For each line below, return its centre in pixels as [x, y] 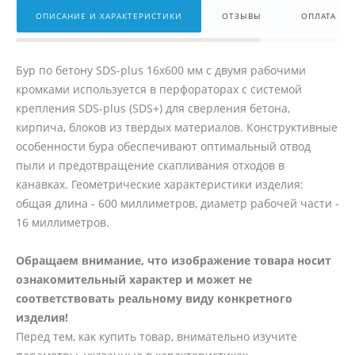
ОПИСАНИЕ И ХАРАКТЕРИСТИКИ [109, 16]
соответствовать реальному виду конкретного [154, 299]
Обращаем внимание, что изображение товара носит [174, 261]
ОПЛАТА [319, 16]
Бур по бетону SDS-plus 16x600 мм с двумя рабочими [161, 71]
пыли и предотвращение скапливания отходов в [150, 166]
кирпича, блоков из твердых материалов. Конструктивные [177, 128]
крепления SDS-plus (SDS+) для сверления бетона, [153, 109]
